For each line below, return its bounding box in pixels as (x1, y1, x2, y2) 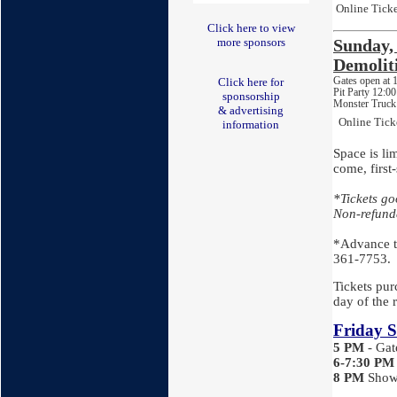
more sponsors (216, 35, 285, 49)
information (222, 118, 279, 132)
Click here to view (206, 20, 295, 35)
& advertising (218, 104, 284, 118)
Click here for (218, 75, 284, 90)
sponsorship (222, 90, 280, 104)
